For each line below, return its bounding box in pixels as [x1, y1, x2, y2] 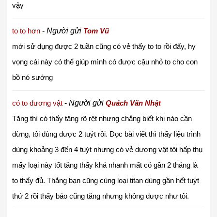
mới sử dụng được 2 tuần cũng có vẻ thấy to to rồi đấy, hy [12, 42, 196, 50]
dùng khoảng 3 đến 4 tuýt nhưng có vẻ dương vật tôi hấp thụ [12, 145, 202, 154]
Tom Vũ [83, 26, 109, 35]
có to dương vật [12, 98, 62, 107]
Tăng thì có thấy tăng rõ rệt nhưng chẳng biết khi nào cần [12, 114, 192, 123]
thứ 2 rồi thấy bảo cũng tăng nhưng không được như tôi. [12, 191, 189, 200]
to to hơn [12, 26, 40, 35]
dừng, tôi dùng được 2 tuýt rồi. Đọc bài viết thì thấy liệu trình [12, 129, 201, 138]
